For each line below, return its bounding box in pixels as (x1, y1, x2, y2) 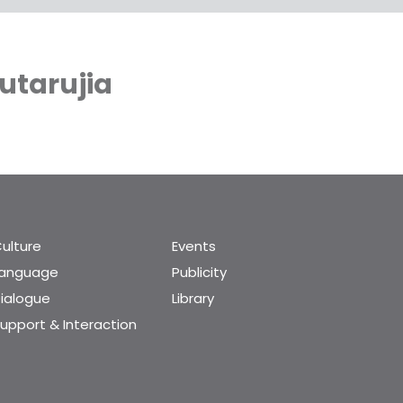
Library (172, 289, 214, 308)
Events (172, 237, 216, 255)
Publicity (172, 263, 227, 282)
